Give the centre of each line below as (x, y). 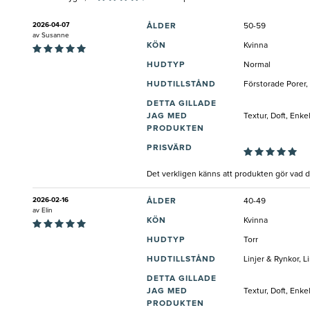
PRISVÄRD (170, 148)
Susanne (55, 36)
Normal (257, 65)
